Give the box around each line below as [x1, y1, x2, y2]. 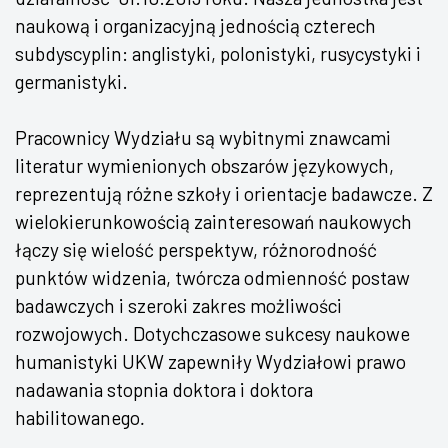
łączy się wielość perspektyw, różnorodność [15, 238, 377, 262]
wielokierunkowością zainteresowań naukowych [15, 210, 412, 234]
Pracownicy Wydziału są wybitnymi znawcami [15, 126, 391, 150]
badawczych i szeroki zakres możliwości [15, 294, 342, 318]
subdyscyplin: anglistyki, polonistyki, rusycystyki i [15, 42, 421, 66]
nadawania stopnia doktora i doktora [15, 378, 313, 402]
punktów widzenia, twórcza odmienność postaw [15, 266, 410, 290]
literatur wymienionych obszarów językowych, [15, 154, 394, 178]
